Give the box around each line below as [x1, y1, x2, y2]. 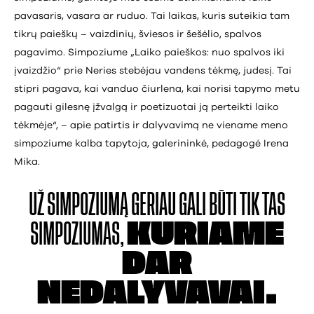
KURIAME [127, 221, 284, 247]
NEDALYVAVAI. [36, 280, 278, 306]
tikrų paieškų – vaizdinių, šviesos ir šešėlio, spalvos [14, 29, 261, 39]
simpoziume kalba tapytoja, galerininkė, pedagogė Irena [14, 138, 289, 149]
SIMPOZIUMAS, [30, 221, 127, 247]
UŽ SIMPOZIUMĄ [29, 191, 131, 218]
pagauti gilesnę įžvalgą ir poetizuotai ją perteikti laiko [14, 102, 279, 112]
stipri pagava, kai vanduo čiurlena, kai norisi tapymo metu [14, 83, 300, 94]
